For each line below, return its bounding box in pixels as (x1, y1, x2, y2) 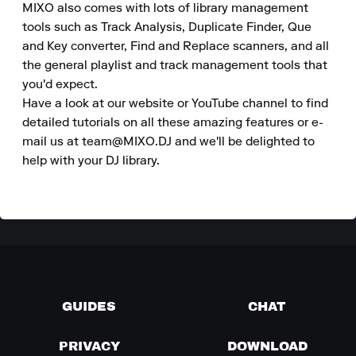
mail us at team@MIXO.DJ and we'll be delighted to (22, 136, 315, 149)
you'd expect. (22, 79, 98, 91)
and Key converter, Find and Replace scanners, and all (22, 41, 329, 53)
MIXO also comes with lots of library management (22, 2, 308, 15)
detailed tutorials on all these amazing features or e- (22, 117, 323, 130)
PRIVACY (58, 337, 120, 354)
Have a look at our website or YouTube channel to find (22, 98, 328, 110)
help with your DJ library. (22, 155, 160, 168)
